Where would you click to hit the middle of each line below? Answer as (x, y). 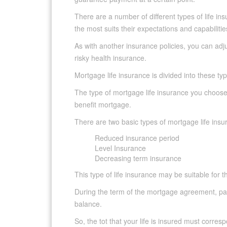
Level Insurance (120, 148)
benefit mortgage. (103, 105)
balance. (88, 204)
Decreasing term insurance (138, 158)
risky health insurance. (110, 58)
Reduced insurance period (137, 138)
